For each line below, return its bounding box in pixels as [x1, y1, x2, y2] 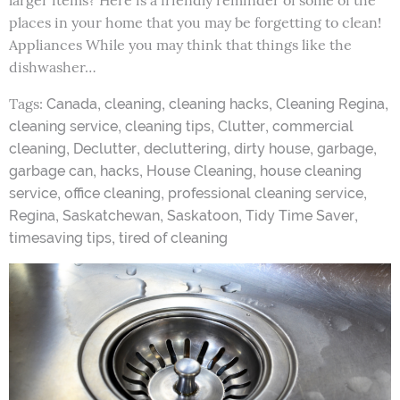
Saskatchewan [62, 207, 160, 225]
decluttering [144, 140, 227, 158]
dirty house [234, 140, 310, 158]
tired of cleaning [119, 229, 228, 247]
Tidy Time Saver [246, 207, 354, 225]
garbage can [9, 162, 93, 180]
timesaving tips [9, 229, 112, 247]
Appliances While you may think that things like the [9, 36, 352, 54]
